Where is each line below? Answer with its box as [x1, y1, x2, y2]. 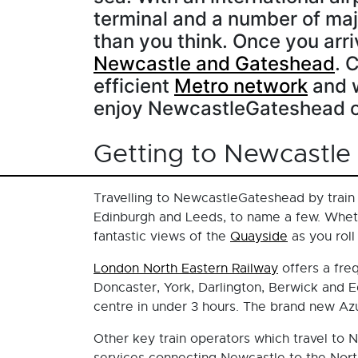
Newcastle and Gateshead [93, 52, 335, 75]
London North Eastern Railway [93, 261, 278, 276]
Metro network [174, 74, 308, 97]
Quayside [230, 229, 288, 245]
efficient [93, 74, 174, 97]
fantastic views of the [93, 229, 230, 245]
